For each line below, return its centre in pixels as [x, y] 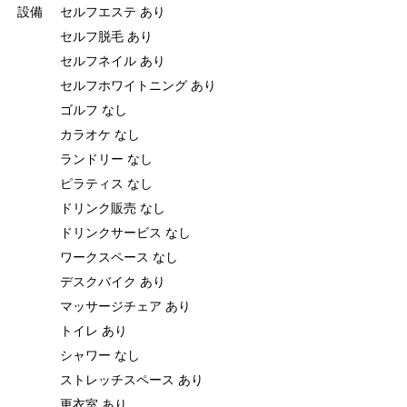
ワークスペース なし [119, 256]
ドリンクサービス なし [125, 231]
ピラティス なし [106, 182]
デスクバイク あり [113, 280]
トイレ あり [94, 329]
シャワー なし [100, 354]
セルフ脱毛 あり [106, 35]
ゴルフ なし [94, 109]
